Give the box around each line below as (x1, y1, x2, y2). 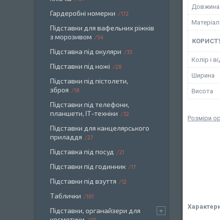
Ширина (192, 72, 215, 79)
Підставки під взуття (50, 177, 116, 185)
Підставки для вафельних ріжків (50, 24, 154, 32)
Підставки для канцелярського (50, 124, 149, 132)
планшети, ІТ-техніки (50, 109, 118, 117)
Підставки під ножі (50, 62, 110, 70)
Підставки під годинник (50, 162, 126, 170)
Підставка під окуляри (50, 47, 121, 55)
